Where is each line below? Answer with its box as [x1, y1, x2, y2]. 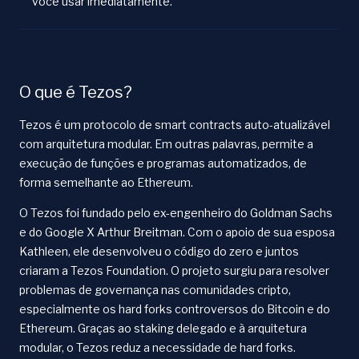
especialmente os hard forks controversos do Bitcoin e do [19, 302, 330, 317]
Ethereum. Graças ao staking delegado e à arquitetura [19, 321, 307, 336]
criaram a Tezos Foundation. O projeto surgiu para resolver [19, 264, 329, 278]
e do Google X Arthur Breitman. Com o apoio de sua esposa [19, 225, 335, 240]
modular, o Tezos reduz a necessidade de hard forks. [19, 341, 296, 355]
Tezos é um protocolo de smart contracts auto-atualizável [19, 118, 330, 132]
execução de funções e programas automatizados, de [19, 156, 307, 171]
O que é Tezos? [19, 83, 132, 103]
